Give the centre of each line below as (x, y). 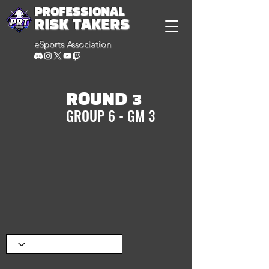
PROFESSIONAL (79, 12)
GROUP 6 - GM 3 (110, 116)
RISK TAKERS (82, 26)
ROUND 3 (104, 101)
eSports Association (73, 44)
